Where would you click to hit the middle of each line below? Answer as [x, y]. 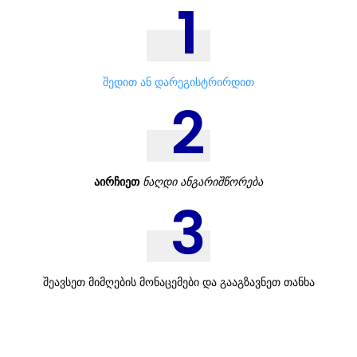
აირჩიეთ [117, 181]
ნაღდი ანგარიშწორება [201, 181]
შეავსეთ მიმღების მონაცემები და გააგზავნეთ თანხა [178, 281]
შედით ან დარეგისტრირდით [178, 81]
